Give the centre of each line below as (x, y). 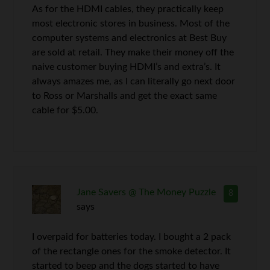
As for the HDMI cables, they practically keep (128, 9)
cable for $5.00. (65, 110)
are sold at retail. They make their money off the (133, 52)
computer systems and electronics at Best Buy (130, 38)
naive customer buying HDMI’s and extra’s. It (127, 67)
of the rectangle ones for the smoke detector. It (132, 251)
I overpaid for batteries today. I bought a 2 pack (132, 237)
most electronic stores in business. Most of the (131, 23)
